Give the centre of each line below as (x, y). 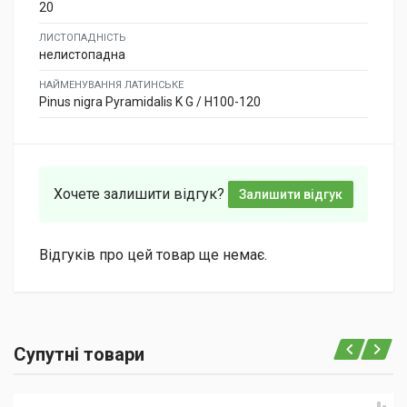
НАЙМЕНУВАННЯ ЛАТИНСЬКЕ (111, 85)
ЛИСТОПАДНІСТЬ (83, 38)
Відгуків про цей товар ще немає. (153, 255)
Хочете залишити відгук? (139, 194)
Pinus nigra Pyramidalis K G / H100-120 (150, 102)
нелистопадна (82, 55)
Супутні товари (79, 355)
